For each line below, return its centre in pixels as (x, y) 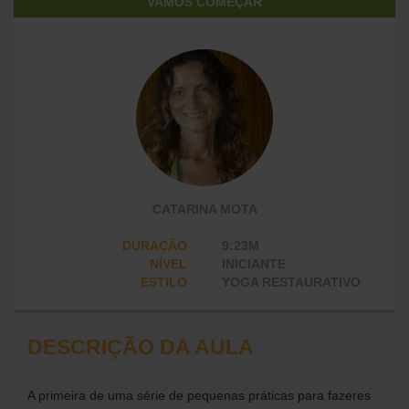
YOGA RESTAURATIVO (292, 282)
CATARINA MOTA (204, 209)
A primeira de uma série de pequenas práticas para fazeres (199, 395)
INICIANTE (254, 264)
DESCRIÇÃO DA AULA (141, 347)
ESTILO (163, 282)
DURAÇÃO (154, 246)
